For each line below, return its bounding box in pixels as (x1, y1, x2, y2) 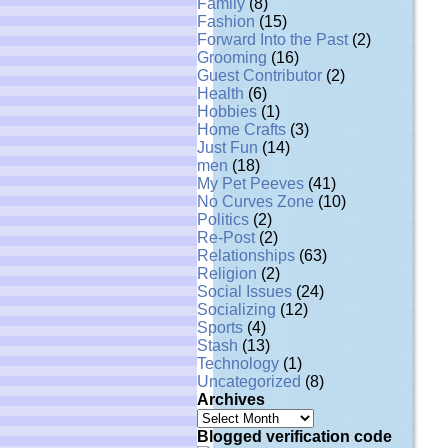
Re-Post (197, 229, 255, 246)
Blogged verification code (197, 428, 392, 445)
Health (197, 85, 244, 102)
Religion (197, 265, 257, 282)
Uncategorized (197, 373, 301, 390)
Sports (197, 319, 243, 336)
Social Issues (197, 283, 292, 300)
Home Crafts (197, 121, 286, 138)
